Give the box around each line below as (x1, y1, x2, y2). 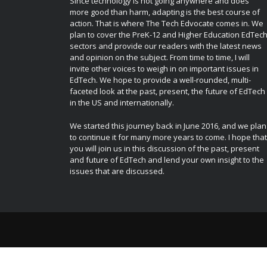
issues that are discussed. (70, 165, 164, 176)
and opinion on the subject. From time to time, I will (70, 52, 250, 63)
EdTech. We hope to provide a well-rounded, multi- (70, 74, 251, 85)
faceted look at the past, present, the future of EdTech (70, 86, 265, 97)
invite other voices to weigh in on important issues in (70, 63, 259, 74)
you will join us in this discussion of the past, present (70, 142, 259, 154)
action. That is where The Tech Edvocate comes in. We (70, 18, 263, 29)
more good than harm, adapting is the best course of (70, 7, 260, 17)
